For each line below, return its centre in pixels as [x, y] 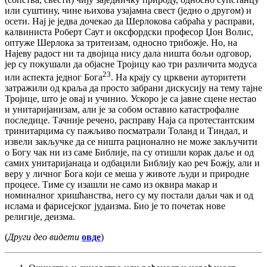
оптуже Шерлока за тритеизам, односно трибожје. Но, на [121, 42]
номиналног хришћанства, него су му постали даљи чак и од [129, 195]
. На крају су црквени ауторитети [178, 77]
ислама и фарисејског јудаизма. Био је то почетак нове [115, 206]
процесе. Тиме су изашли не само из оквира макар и [111, 185]
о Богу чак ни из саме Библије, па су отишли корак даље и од [129, 153]
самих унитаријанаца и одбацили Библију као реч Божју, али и [132, 163]
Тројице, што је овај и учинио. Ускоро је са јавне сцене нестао [131, 99]
